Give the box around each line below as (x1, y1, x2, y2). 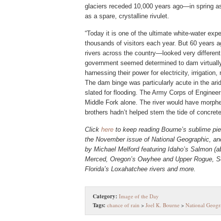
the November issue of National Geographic (85, 136, 209, 143)
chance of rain (107, 201, 140, 209)
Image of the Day (119, 192, 159, 200)
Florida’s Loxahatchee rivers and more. (85, 165, 196, 173)
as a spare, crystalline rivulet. (85, 12, 169, 20)
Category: (93, 192, 117, 200)
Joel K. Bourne (146, 201, 180, 209)
